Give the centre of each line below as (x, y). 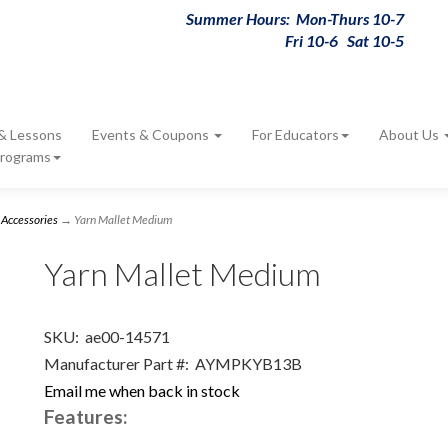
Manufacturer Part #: (116, 363)
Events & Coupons (152, 134)
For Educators (295, 134)
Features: (86, 416)
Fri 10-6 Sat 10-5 (344, 40)
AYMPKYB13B (245, 363)
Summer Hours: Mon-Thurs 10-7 (295, 18)
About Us (410, 134)
